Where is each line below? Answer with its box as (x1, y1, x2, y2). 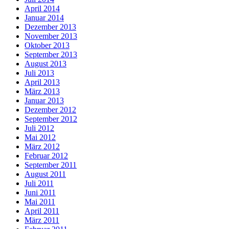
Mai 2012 (25, 133, 56, 142)
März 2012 (25, 142, 60, 151)
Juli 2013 (25, 68, 54, 78)
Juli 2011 (25, 179, 54, 188)
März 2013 (25, 87, 60, 96)
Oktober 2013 (25, 41, 70, 50)
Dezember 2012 (25, 105, 76, 114)
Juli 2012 (25, 124, 54, 133)
